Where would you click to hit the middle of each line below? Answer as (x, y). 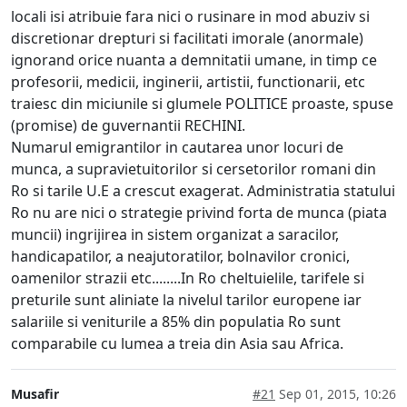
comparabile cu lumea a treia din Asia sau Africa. (177, 343)
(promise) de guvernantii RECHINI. (128, 125)
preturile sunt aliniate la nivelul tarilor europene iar (186, 299)
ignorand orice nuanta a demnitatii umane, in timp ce (194, 60)
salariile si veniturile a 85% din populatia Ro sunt (176, 321)
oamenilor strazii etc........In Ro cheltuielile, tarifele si (188, 278)
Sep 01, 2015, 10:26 (336, 393)
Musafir (35, 393)
